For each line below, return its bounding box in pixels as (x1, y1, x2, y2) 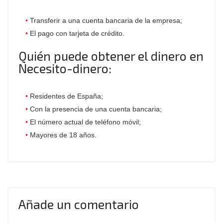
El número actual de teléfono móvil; (30, 118, 141, 126)
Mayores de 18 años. (30, 131, 97, 139)
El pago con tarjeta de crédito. (30, 29, 124, 37)
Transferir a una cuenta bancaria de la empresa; (30, 16, 182, 24)
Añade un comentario (18, 197, 139, 212)
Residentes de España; (30, 92, 103, 100)
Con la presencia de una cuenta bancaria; (30, 105, 162, 113)
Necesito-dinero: (18, 61, 111, 76)
